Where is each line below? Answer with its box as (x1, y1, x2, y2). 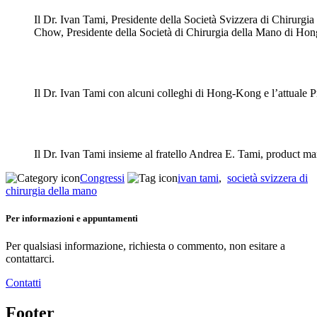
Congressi (80, 171, 125, 184)
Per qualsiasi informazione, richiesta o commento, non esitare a (6, 240, 285, 253)
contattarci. (6, 253, 54, 265)
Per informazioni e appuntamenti (6, 212, 138, 224)
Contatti (6, 277, 41, 289)
